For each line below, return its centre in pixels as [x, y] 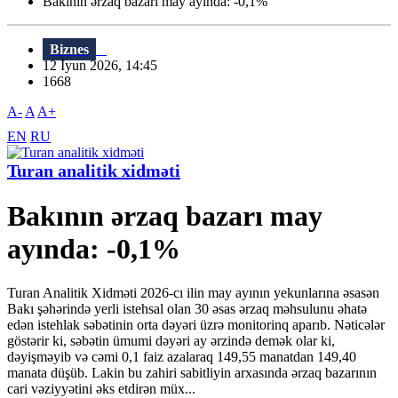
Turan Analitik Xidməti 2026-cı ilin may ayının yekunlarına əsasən [193, 292]
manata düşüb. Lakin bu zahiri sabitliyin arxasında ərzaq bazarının [192, 372]
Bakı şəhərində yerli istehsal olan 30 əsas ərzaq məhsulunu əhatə [187, 308]
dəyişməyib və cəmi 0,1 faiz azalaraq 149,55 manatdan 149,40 [182, 356]
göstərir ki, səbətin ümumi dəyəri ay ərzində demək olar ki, [171, 340]
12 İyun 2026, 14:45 [105, 66]
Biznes [69, 50]
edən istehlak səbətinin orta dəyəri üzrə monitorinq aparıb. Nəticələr [196, 324]
